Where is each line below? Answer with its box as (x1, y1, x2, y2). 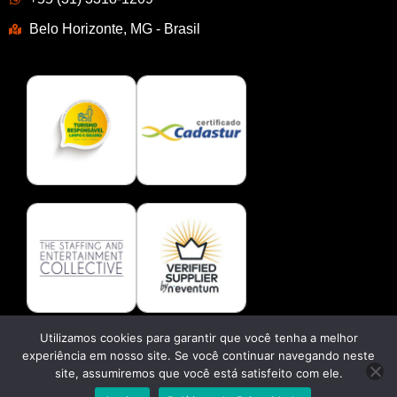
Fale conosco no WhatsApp (158, 360, 300, 373)
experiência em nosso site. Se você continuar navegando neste (22, 348, 375, 362)
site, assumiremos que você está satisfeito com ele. (54, 366, 343, 380)
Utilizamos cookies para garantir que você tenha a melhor (39, 331, 358, 345)
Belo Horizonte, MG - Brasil (28, 20, 200, 36)
